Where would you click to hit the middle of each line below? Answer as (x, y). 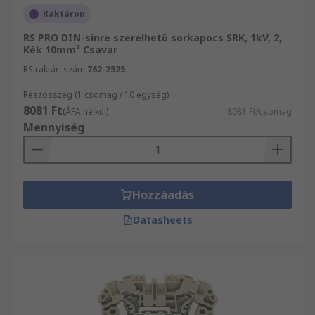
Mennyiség (54, 127)
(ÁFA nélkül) (85, 111)
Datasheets (162, 220)
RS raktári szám (54, 69)
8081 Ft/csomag (259, 111)
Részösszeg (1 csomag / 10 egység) (96, 95)
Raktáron (64, 14)
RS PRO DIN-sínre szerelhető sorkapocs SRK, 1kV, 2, (153, 38)
